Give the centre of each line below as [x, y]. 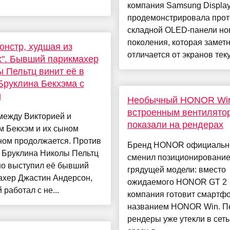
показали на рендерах [175, 125]
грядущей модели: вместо [176, 170]
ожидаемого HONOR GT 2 [177, 182]
